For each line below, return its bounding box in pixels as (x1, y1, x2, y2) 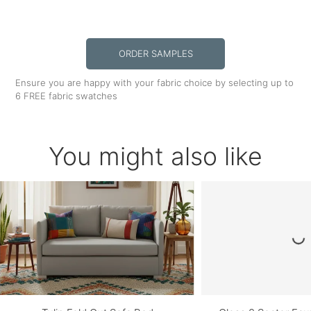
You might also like (49, 141, 262, 172)
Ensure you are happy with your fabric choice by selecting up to (15, 77, 294, 89)
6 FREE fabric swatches (15, 90, 118, 102)
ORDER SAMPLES (118, 48, 193, 60)
